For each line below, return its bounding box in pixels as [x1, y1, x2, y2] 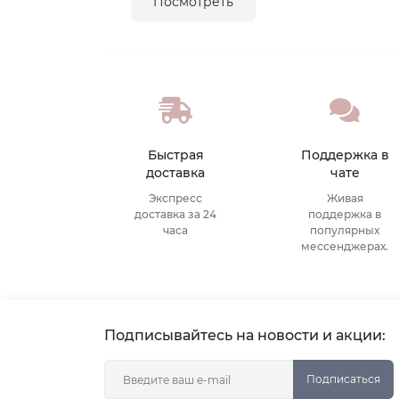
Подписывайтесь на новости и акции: [104, 327, 386, 344]
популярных [310, 224, 379, 237]
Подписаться [306, 372, 380, 386]
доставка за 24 [134, 208, 216, 221]
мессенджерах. [301, 240, 388, 253]
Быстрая [147, 147, 204, 163]
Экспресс [149, 191, 202, 205]
